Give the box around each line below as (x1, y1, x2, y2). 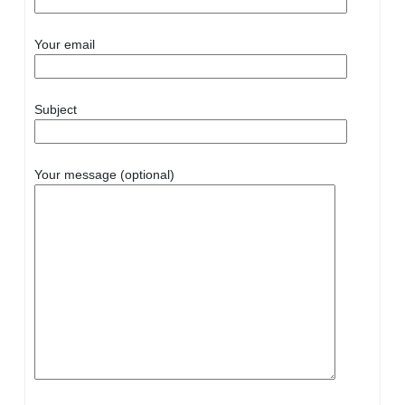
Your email (34, 37, 95, 52)
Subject (34, 102, 77, 117)
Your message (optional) (34, 167, 174, 182)
